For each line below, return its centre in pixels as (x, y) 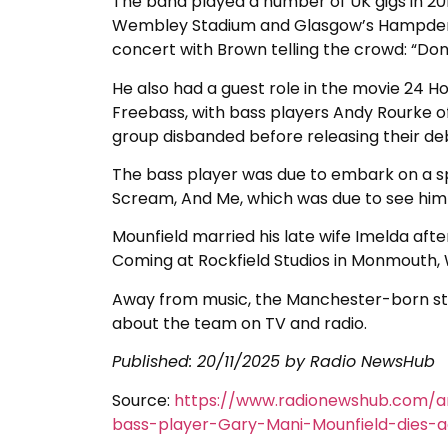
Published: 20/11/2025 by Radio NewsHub (273, 362)
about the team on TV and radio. (239, 323)
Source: (143, 400)
